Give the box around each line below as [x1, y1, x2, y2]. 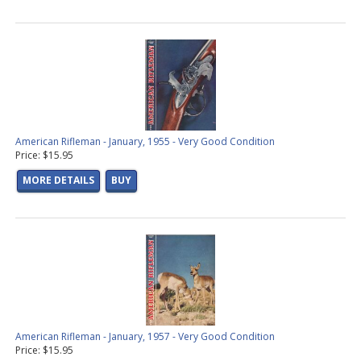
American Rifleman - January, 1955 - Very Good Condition [15, 135, 275, 149]
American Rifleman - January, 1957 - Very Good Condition [15, 330, 275, 344]
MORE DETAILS [23, 173, 94, 188]
